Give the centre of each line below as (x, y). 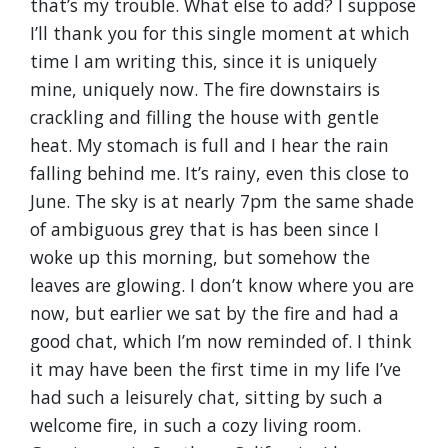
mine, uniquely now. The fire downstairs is (205, 89)
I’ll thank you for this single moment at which (220, 33)
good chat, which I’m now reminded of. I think (221, 341)
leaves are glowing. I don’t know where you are (222, 285)
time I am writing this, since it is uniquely (203, 61)
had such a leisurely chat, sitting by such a (206, 397)
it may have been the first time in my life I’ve (215, 369)
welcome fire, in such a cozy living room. (195, 425)
